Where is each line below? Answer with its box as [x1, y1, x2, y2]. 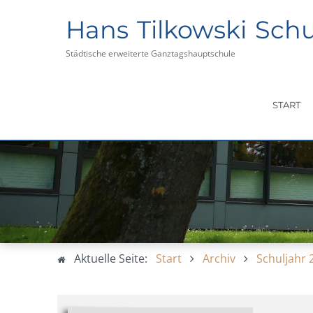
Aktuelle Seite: [71, 250, 156, 266]
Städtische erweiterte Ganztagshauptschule [66, 48, 235, 59]
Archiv [203, 250, 235, 266]
